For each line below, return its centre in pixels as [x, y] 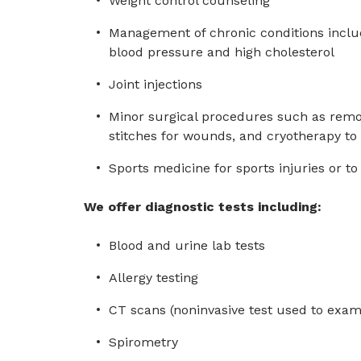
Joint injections [156, 84]
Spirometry [143, 342]
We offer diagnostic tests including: [203, 207]
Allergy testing [154, 278]
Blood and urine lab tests [187, 245]
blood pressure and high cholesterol [222, 52]
